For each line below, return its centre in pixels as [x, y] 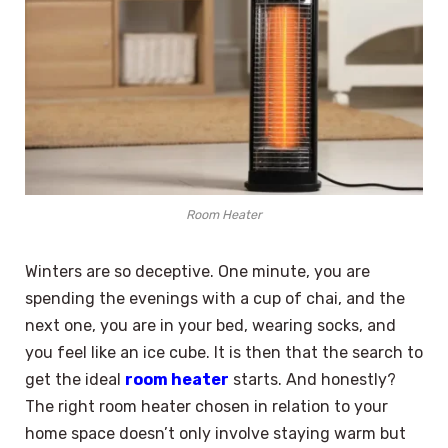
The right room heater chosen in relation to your [206, 407]
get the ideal [75, 380]
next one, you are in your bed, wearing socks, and [210, 326]
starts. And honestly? [312, 380]
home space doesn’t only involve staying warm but [215, 434]
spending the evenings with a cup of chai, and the [215, 299]
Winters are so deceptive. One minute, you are [197, 272]
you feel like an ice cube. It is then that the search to [224, 353]
